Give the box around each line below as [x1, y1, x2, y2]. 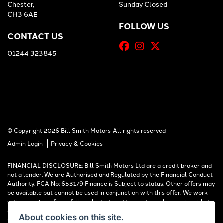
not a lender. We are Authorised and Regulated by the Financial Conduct [7, 169, 213, 178]
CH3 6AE [7, 8, 37, 19]
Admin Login [7, 138, 43, 147]
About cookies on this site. [19, 212, 124, 222]
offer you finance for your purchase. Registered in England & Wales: [7, 205, 198, 214]
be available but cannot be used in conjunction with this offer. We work [7, 187, 208, 196]
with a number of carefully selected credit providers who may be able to [7, 196, 214, 205]
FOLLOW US [119, 19, 169, 32]
